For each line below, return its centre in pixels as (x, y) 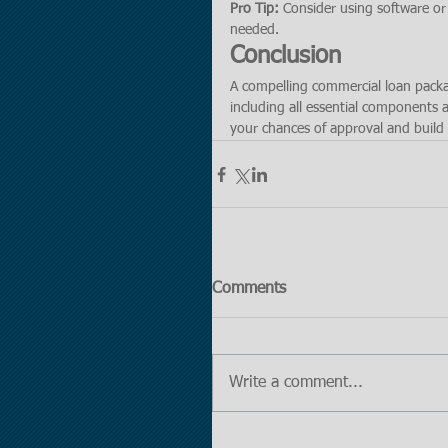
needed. (254, 30)
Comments (249, 289)
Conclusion (285, 56)
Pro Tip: (254, 9)
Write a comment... (296, 383)
